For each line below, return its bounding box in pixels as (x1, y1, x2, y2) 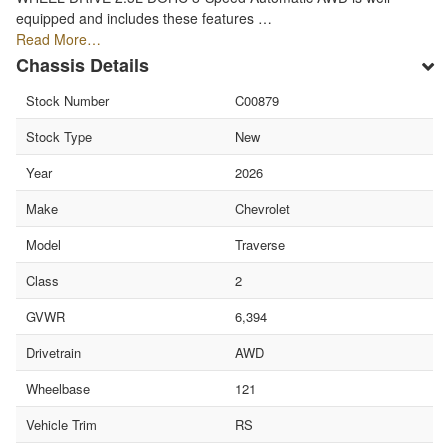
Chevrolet (234, 198, 290, 218)
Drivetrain (26, 342, 81, 362)
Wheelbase (26, 378, 90, 398)
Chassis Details (16, 51, 149, 78)
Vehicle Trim (26, 414, 97, 434)
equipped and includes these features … (16, 7, 272, 28)
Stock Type (26, 126, 92, 146)
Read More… (16, 28, 101, 49)
